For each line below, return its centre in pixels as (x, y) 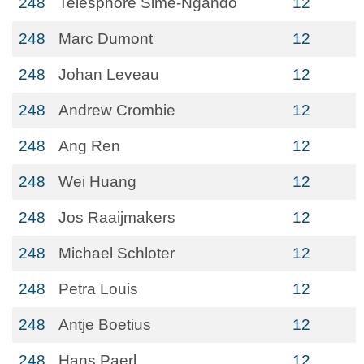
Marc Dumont (106, 39)
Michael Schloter (117, 253)
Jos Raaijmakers (117, 217)
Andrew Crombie (117, 110)
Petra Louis (98, 289)
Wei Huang (97, 182)
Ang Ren (89, 146)
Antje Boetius (105, 325)
